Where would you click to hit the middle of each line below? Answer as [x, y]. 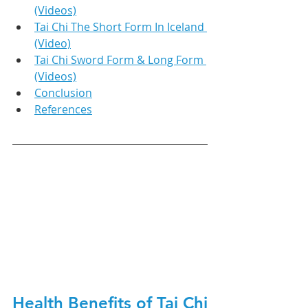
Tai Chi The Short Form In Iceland [121, 26]
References [63, 109]
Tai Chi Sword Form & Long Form [120, 59]
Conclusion [63, 92]
